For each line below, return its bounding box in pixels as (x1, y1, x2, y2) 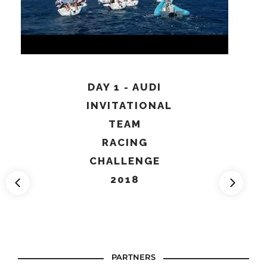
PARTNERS (111, 252, 156, 262)
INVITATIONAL (86, 100, 172, 112)
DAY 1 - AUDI (88, 81, 162, 94)
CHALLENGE (89, 155, 160, 167)
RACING (101, 136, 148, 149)
